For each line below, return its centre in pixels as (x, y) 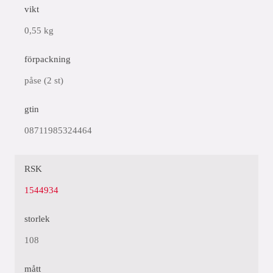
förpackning (48, 59)
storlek (37, 219)
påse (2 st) (44, 80)
